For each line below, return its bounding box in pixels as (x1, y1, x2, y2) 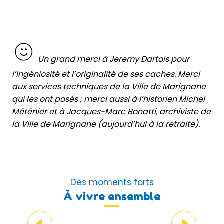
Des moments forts (70, 176, 154, 188)
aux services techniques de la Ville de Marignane (12, 80, 206, 92)
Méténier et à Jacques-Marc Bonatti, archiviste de (12, 105, 211, 117)
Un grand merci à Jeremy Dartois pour (36, 53, 189, 65)
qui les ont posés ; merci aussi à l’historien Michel (12, 93, 205, 105)
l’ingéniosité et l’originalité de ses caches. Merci (12, 68, 200, 80)
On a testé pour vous (66, 200, 157, 212)
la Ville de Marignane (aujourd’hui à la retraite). (12, 118, 200, 130)
